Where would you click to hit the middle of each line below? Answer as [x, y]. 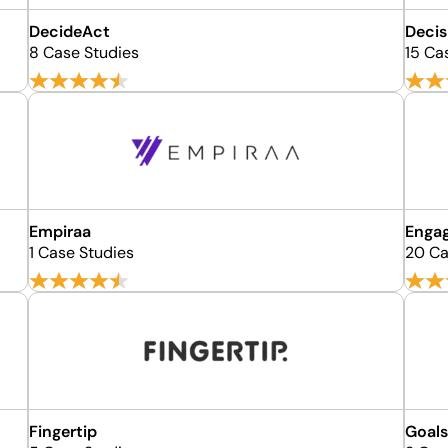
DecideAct [70, 31]
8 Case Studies [84, 52]
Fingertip [63, 431]
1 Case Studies [82, 252]
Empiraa [60, 231]
